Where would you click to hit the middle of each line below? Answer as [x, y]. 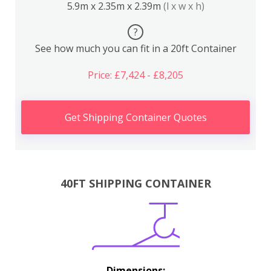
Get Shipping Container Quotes [135, 117]
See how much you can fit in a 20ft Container [135, 48]
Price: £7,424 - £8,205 [135, 75]
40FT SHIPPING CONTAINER [135, 183]
